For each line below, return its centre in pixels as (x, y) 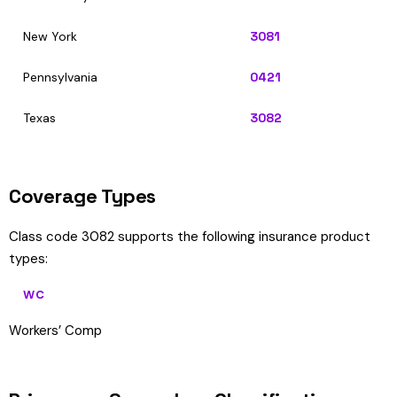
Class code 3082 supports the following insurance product (190, 237)
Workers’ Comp (55, 331)
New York (50, 36)
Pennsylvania (60, 77)
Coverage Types (82, 196)
